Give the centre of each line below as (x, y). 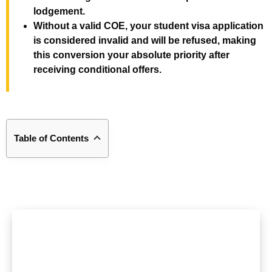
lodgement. (59, 11)
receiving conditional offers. (97, 70)
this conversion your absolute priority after (131, 55)
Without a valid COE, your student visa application (148, 26)
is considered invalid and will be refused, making (145, 40)
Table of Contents (51, 138)
